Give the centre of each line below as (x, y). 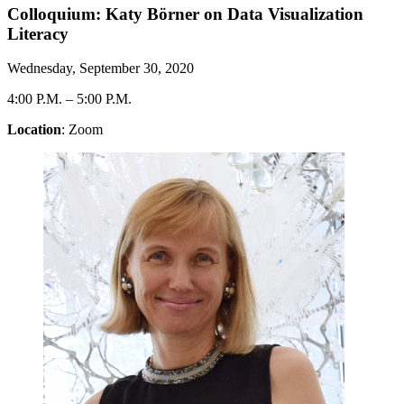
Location (34, 130)
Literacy (38, 33)
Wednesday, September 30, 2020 (101, 69)
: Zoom (82, 130)
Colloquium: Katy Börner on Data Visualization (185, 14)
